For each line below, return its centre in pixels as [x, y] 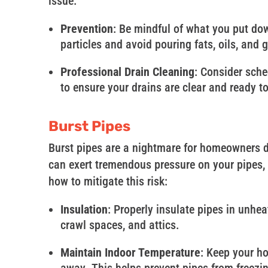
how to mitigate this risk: [108, 182]
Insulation [84, 210]
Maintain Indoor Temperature [130, 253]
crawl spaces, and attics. [120, 225]
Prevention [86, 29]
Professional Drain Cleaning [127, 72]
